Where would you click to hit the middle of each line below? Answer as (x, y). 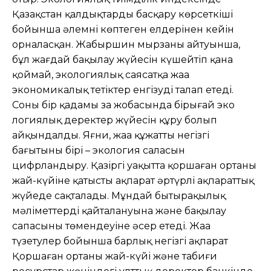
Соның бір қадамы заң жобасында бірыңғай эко (123, 105)
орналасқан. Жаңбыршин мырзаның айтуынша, (126, 44)
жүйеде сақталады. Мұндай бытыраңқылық (119, 195)
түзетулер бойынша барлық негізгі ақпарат (120, 241)
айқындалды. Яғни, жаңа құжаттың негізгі (111, 135)
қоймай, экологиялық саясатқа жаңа (101, 74)
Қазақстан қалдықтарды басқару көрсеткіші (122, 14)
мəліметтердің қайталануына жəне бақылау (119, 211)
